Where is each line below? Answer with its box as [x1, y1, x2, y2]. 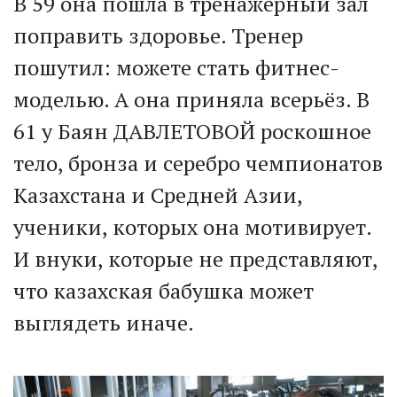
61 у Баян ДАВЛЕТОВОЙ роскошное [13, 117, 371, 146]
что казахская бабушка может [13, 276, 314, 306]
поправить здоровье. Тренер [13, 21, 303, 51]
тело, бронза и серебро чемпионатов [13, 149, 383, 178]
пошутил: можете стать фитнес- [13, 53, 339, 82]
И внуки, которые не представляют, [13, 245, 378, 274]
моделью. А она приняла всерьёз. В [13, 85, 370, 114]
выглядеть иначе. [13, 308, 194, 338]
